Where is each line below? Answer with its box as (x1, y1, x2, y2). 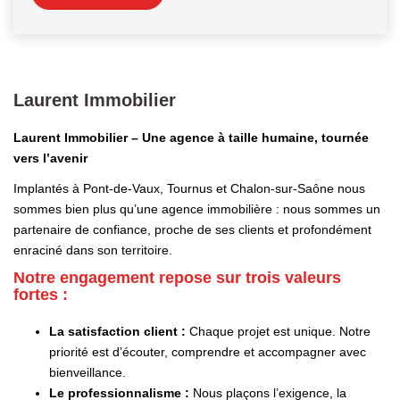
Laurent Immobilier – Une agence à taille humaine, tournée (13, 130, 369, 146)
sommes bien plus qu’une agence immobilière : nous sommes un (13, 201, 380, 216)
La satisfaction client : (49, 324, 186, 339)
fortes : (13, 286, 68, 304)
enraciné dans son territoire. (13, 242, 172, 257)
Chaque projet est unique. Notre (186, 324, 371, 339)
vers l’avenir (13, 151, 87, 166)
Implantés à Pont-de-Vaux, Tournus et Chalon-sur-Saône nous (13, 180, 365, 196)
